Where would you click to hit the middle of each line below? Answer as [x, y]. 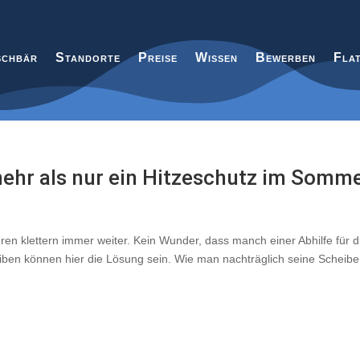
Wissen [216, 57]
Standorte [88, 57]
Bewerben [285, 57]
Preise [157, 57]
